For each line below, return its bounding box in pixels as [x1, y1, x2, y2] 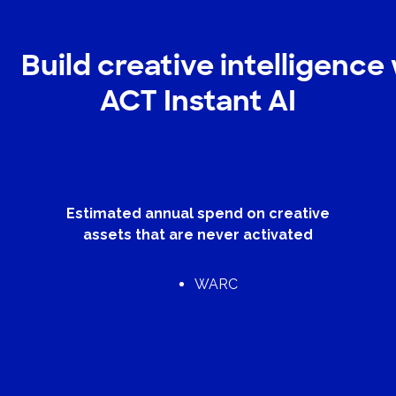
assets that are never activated [83, 226, 313, 244]
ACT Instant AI [100, 82, 296, 120]
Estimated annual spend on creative [66, 205, 330, 223]
